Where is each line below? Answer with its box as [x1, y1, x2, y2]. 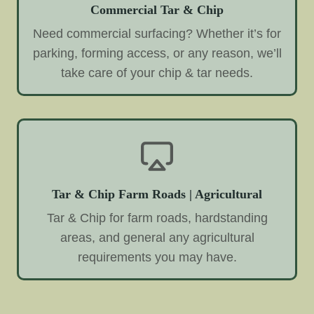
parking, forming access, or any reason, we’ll [32, 46, 282, 60]
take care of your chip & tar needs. [61, 65, 253, 80]
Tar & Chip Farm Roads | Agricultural [52, 186, 262, 201]
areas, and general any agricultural [60, 230, 254, 245]
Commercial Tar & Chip [90, 3, 224, 18]
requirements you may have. [77, 250, 237, 264]
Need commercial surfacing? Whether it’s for [33, 26, 281, 41]
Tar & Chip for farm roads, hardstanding [46, 210, 268, 225]
